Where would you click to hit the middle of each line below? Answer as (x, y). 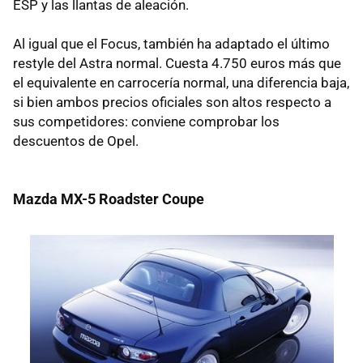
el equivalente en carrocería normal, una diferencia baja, (181, 83)
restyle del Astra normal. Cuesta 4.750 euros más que (177, 64)
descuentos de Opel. (76, 141)
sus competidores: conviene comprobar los (146, 122)
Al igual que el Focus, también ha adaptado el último (171, 44)
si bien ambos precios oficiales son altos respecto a (172, 102)
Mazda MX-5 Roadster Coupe (109, 199)
